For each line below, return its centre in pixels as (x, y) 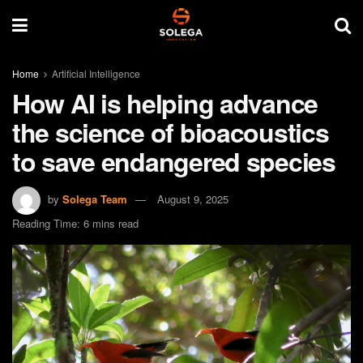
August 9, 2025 (193, 199)
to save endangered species (174, 161)
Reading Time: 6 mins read (75, 223)
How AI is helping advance (165, 103)
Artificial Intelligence (96, 73)
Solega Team (95, 199)
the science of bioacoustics (171, 132)
